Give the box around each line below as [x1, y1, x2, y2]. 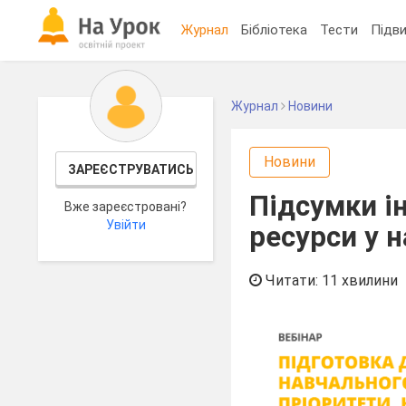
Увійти [105, 217, 146, 232]
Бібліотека [241, 21, 308, 38]
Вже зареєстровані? [64, 199, 188, 214]
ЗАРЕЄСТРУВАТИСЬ [67, 162, 194, 177]
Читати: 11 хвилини [262, 272, 399, 289]
